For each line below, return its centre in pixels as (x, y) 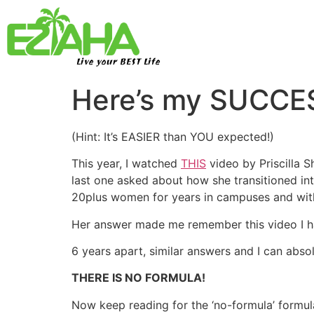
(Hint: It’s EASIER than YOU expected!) (173, 136)
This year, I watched (126, 164)
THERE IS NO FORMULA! (138, 278)
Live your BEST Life (117, 63)
